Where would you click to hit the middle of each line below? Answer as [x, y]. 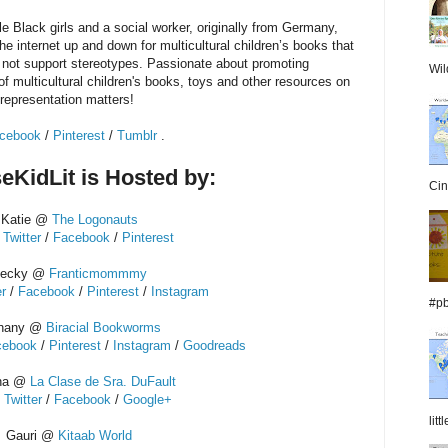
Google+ [147, 399]
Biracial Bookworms [103, 327]
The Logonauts [94, 219]
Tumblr [137, 135]
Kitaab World [95, 435]
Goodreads [214, 345]
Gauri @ [32, 435]
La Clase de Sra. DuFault [103, 381]
